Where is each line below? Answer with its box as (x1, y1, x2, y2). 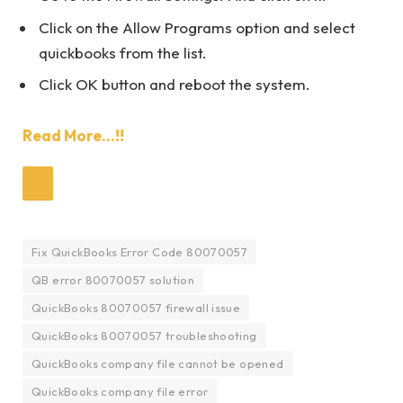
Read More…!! (22, 125, 124, 145)
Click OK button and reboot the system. (39, 75, 310, 94)
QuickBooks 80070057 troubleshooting (31, 327, 257, 343)
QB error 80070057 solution (31, 272, 195, 287)
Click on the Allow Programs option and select (39, 17, 355, 37)
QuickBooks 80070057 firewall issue (31, 300, 241, 315)
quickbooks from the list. (39, 42, 207, 62)
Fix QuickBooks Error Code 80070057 (31, 244, 248, 259)
